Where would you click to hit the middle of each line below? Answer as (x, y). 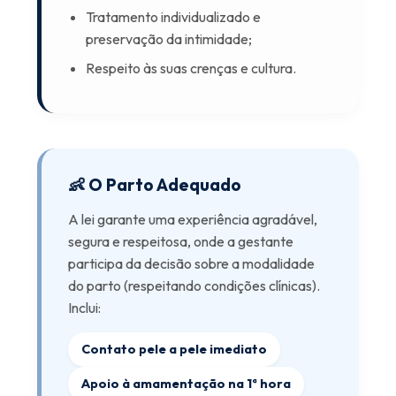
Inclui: (85, 308)
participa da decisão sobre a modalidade (192, 263)
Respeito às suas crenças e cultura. (191, 68)
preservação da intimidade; (169, 39)
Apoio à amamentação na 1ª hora (187, 384)
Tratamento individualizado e (174, 17)
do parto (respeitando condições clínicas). (194, 286)
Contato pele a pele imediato (175, 349)
